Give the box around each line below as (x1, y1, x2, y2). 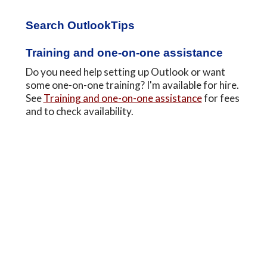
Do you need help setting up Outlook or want (25, 65, 225, 78)
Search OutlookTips (25, 18, 135, 32)
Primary (24, 10, 77, 26)
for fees (201, 91, 240, 104)
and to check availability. (25, 104, 133, 117)
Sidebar (24, 26, 77, 43)
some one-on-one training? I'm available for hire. (25, 78, 239, 91)
